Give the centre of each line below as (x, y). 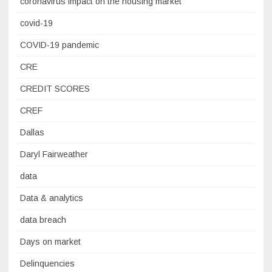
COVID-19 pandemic (59, 45)
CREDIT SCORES (55, 89)
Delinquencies (47, 264)
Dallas (32, 133)
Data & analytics (52, 198)
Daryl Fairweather (54, 155)
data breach (43, 220)
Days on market (50, 242)
